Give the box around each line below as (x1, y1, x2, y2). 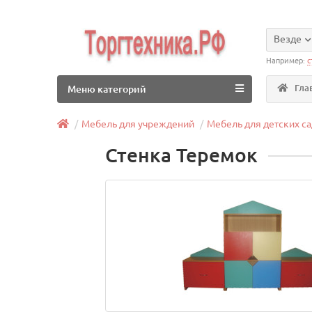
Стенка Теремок (105, 144, 258, 166)
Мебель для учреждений (81, 118, 195, 130)
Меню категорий (68, 84, 147, 95)
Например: (266, 56, 308, 65)
